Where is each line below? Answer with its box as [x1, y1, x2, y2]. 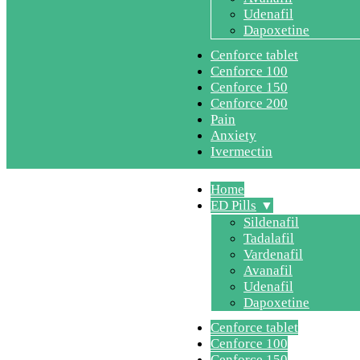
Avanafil [243, 263, 292, 278]
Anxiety [211, 128, 256, 143]
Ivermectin [211, 144, 272, 159]
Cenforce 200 [211, 96, 288, 111]
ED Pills [211, 198, 256, 213]
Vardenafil [243, 247, 303, 262]
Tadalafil [243, 231, 294, 246]
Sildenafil [243, 215, 299, 230]
